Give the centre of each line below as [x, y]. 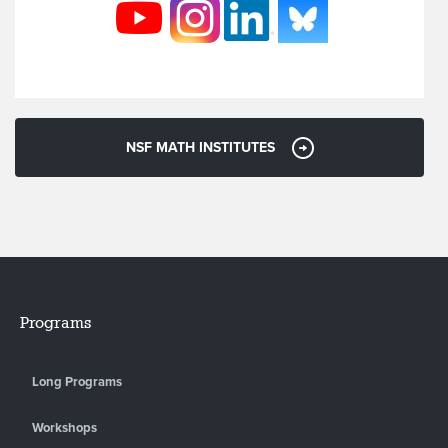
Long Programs [77, 381]
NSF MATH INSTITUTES [200, 147]
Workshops [64, 427]
